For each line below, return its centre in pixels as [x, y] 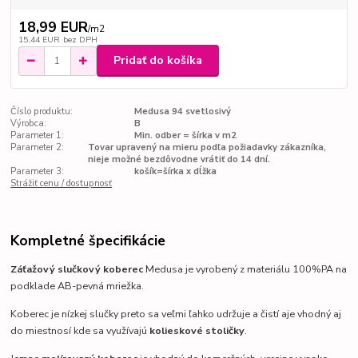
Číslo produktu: [42, 112]
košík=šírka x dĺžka [175, 172]
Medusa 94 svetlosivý [182, 112]
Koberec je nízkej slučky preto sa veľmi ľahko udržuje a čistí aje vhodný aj [176, 314]
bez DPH [80, 39]
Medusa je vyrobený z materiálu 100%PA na [245, 269]
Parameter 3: [38, 172]
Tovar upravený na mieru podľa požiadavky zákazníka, [207, 148]
